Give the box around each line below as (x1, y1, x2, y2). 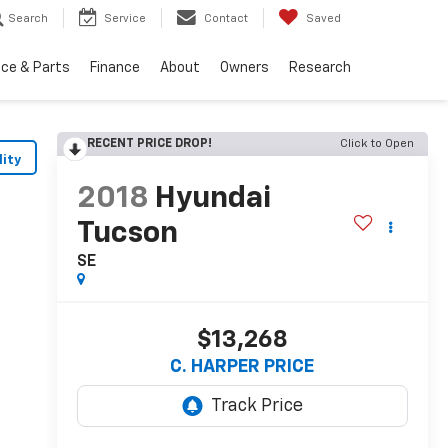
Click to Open (340, 138, 414, 150)
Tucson (76, 219, 178, 250)
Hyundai (154, 184, 271, 215)
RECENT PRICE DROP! (86, 138, 212, 150)
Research (289, 61, 351, 76)
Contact (204, 13, 248, 25)
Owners (220, 61, 269, 76)
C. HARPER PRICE (170, 358, 315, 377)
